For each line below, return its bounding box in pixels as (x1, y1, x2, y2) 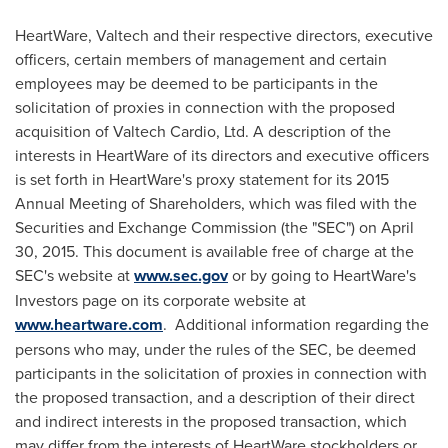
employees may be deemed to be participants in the (15, 72, 378, 95)
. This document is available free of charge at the (75, 240, 414, 263)
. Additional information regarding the (163, 313, 429, 336)
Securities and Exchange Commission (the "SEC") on (15, 216, 381, 239)
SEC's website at (15, 264, 134, 287)
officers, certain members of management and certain (15, 48, 387, 71)
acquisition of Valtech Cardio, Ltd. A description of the (15, 120, 391, 143)
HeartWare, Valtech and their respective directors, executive (15, 24, 433, 47)
